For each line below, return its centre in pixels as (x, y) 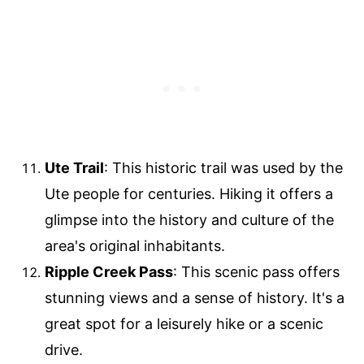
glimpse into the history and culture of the (189, 220)
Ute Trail (74, 168)
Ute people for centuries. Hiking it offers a (189, 194)
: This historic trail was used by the (223, 168)
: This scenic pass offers (256, 272)
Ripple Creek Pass (109, 272)
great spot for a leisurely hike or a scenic (184, 324)
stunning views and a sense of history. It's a (195, 298)
